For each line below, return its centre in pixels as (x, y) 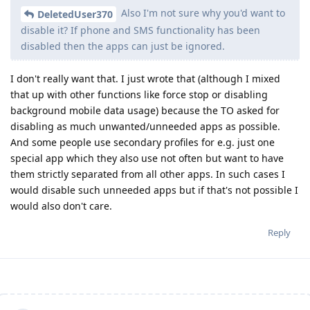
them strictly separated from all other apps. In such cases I (148, 174)
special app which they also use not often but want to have (147, 158)
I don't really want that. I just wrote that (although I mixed (145, 78)
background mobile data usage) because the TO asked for (145, 110)
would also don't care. (61, 206)
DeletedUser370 (75, 14)
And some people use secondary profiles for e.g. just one (143, 142)
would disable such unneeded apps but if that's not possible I (154, 190)
